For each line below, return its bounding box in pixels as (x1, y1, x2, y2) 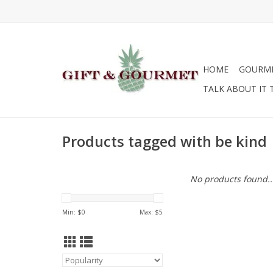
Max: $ (140, 208, 159, 216)
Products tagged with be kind (62, 132, 267, 152)
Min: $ (62, 208, 82, 216)
